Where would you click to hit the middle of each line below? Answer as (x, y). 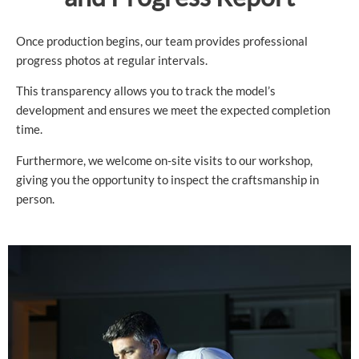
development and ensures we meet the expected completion (173, 111)
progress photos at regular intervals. (112, 60)
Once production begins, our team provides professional (162, 41)
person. (35, 200)
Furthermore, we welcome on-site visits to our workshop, (164, 161)
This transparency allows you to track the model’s (146, 91)
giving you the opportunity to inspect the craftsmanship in (167, 180)
